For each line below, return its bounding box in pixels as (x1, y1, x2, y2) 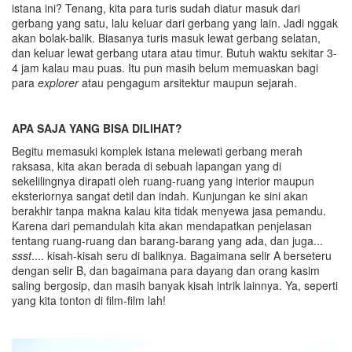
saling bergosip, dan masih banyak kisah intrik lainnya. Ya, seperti (12, 277, 338, 294)
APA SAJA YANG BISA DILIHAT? (12, 120, 182, 137)
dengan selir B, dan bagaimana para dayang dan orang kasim (12, 262, 320, 279)
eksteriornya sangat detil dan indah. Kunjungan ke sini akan (12, 188, 308, 204)
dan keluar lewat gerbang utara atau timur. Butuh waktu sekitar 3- (12, 45, 337, 61)
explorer (38, 75, 79, 91)
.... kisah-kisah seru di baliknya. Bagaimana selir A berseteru (31, 247, 332, 264)
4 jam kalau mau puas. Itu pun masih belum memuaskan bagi (12, 60, 318, 76)
